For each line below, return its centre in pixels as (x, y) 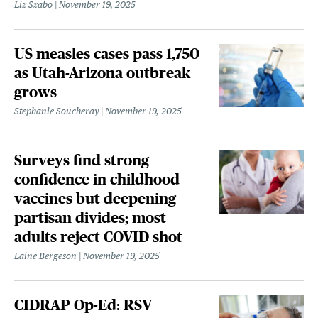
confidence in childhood (97, 180)
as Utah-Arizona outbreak (103, 73)
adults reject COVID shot (99, 237)
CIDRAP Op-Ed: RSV (83, 305)
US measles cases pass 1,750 (107, 54)
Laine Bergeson (46, 256)
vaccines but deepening (95, 199)
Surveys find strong (82, 160)
